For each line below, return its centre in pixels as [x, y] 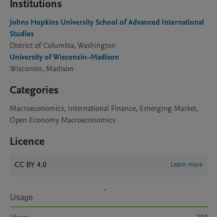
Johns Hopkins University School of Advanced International [107, 22]
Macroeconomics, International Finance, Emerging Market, [104, 108]
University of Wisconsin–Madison [64, 57]
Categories [34, 90]
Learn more [186, 164]
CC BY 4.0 [31, 165]
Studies [22, 34]
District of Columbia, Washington [63, 46]
